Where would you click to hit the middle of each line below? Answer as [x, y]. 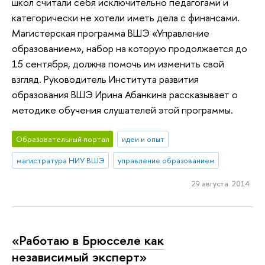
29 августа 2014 [220, 184]
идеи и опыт [143, 139]
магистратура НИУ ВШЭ [60, 160]
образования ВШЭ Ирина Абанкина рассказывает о [125, 95]
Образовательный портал [62, 139]
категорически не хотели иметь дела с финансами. [126, 18]
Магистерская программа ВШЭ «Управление [111, 33]
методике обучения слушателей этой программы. [122, 110]
